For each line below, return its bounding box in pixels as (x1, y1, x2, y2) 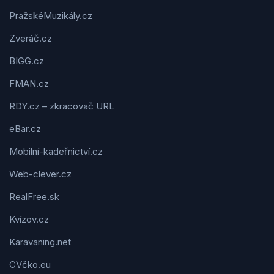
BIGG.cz (9, 55, 44, 67)
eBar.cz (9, 123, 41, 135)
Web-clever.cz (9, 168, 72, 180)
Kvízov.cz (9, 213, 49, 226)
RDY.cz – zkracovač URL (9, 100, 114, 113)
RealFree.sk (9, 191, 59, 203)
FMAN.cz (9, 78, 49, 90)
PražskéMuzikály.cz (9, 10, 92, 22)
